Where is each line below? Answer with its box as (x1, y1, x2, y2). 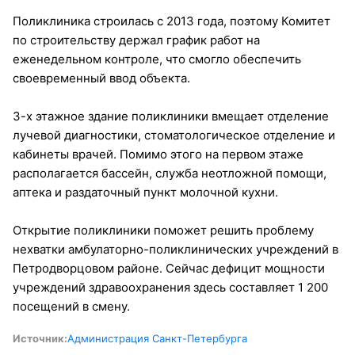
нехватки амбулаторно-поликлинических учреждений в (13, 241, 338, 257)
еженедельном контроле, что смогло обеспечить (13, 51, 301, 67)
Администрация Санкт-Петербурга (67, 331, 247, 345)
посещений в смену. (13, 298, 130, 314)
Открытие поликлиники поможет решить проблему (13, 222, 314, 238)
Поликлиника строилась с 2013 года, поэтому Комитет (13, 13, 330, 29)
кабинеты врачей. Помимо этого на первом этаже (13, 146, 303, 162)
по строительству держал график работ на (13, 32, 260, 48)
